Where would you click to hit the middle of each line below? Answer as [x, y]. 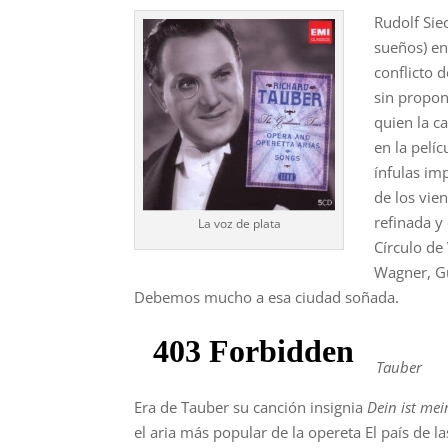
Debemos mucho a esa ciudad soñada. [267, 296]
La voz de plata [239, 223]
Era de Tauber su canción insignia [251, 406]
